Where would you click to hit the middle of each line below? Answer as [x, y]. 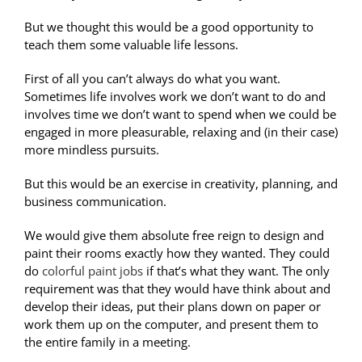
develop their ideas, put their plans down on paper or [172, 307]
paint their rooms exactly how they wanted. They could [177, 253]
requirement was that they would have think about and [177, 289]
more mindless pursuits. [91, 150]
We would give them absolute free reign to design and [174, 236]
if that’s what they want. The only [236, 271]
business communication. [95, 202]
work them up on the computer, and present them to [171, 324]
